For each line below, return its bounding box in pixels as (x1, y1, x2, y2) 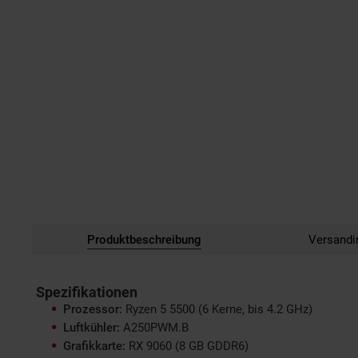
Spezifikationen (36, 284, 137, 300)
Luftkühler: (63, 320, 120, 335)
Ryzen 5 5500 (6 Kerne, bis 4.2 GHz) (122, 301, 312, 316)
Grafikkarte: (63, 338, 125, 353)
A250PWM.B (120, 320, 189, 335)
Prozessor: (63, 301, 122, 316)
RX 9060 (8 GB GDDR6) (125, 338, 249, 353)
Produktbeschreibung (86, 232, 201, 247)
